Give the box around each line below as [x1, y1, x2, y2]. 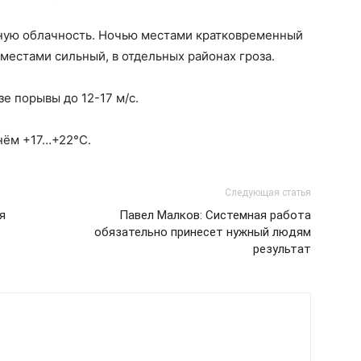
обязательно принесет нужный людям [94, 225, 311, 239]
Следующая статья [225, 187, 311, 198]
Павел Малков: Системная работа [119, 208, 311, 222]
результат [253, 242, 311, 256]
